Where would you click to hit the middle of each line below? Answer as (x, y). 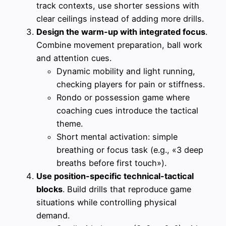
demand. (53, 215)
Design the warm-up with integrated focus (121, 32)
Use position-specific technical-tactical (115, 176)
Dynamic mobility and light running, (126, 71)
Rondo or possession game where (123, 97)
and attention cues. (74, 58)
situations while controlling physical (106, 202)
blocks (49, 189)
